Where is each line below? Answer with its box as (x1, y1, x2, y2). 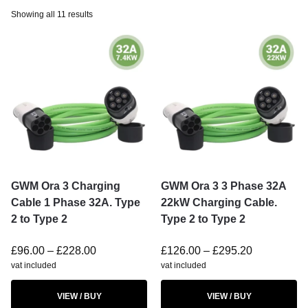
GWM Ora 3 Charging (11, 180, 120, 192)
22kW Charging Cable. (161, 197, 277, 208)
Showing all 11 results (11, 10, 93, 19)
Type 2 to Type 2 (161, 213, 245, 225)
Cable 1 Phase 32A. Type (11, 197, 140, 208)
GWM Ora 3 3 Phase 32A (161, 180, 286, 192)
